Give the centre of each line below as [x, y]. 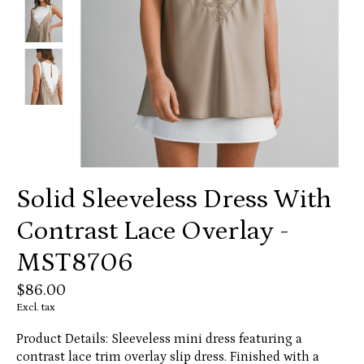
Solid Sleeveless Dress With [174, 200]
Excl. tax [36, 308]
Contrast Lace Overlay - [153, 232]
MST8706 [75, 263]
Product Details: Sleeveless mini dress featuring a [159, 339]
